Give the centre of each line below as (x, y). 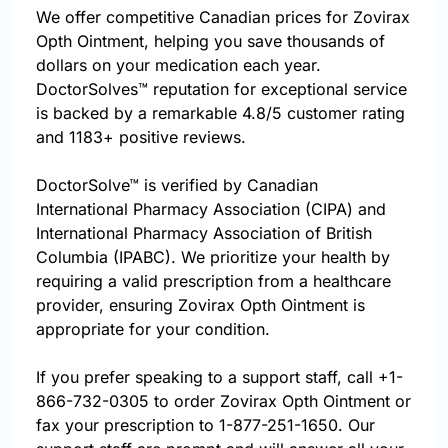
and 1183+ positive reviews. (141, 137)
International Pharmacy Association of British (204, 233)
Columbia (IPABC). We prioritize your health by (213, 257)
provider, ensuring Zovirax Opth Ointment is (200, 305)
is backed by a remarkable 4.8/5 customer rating (220, 113)
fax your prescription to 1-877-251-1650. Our (205, 425)
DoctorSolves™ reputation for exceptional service (221, 89)
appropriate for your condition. (153, 329)
